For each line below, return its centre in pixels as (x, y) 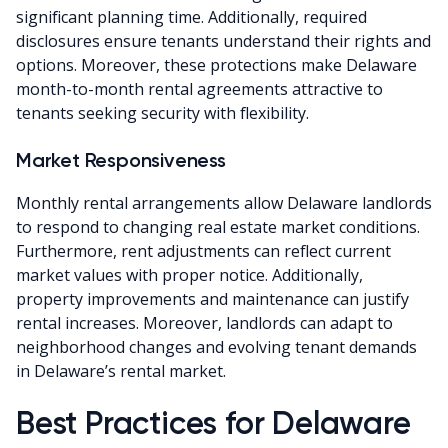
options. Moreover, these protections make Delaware (216, 64)
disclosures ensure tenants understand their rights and (223, 40)
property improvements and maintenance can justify (212, 298)
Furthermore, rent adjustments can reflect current (203, 250)
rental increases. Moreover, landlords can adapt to (204, 322)
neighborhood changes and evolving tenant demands (216, 346)
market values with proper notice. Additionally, (189, 274)
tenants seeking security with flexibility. (162, 112)
